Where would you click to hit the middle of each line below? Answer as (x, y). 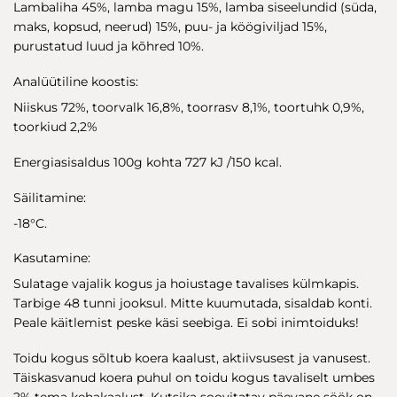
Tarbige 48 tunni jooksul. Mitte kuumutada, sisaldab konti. (193, 304)
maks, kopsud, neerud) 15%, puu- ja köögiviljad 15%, (170, 27)
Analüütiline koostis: (76, 82)
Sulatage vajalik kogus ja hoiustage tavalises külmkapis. (186, 284)
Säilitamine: (50, 197)
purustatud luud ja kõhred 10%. (109, 47)
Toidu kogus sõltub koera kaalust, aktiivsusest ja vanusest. (192, 358)
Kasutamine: (52, 258)
